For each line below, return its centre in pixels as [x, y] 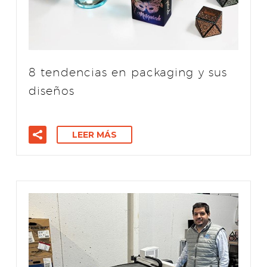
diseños [52, 91]
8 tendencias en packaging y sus [128, 72]
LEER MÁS [94, 135]
